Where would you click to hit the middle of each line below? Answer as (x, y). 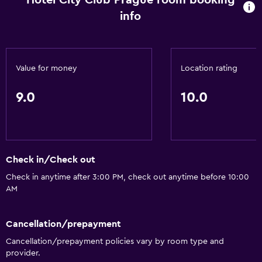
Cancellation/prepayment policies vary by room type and (115, 241)
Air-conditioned (40, 23)
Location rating (209, 68)
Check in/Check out (51, 160)
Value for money (46, 68)
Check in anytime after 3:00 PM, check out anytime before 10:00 (127, 177)
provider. (23, 253)
